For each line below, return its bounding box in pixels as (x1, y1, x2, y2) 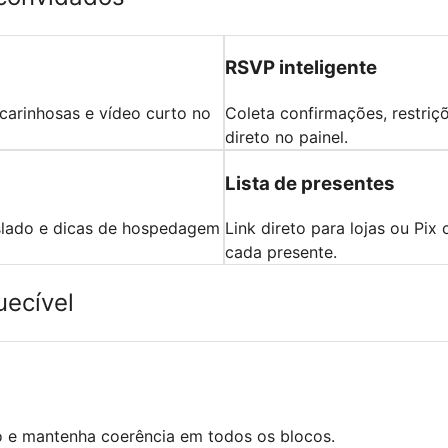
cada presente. (225, 242, 337, 263)
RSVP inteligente (225, 56, 377, 80)
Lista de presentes (225, 171, 395, 195)
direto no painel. (225, 126, 348, 147)
